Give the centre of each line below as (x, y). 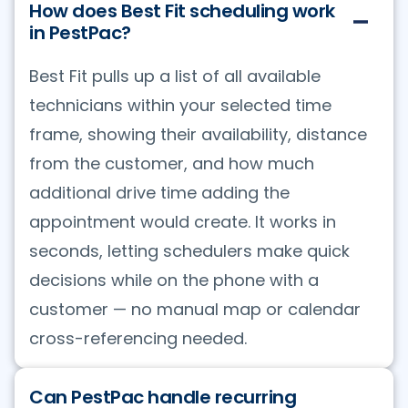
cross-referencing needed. (138, 338)
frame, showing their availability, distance (198, 134)
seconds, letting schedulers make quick (189, 250)
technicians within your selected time (180, 105)
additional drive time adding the (159, 192)
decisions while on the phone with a (174, 280)
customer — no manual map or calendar (195, 309)
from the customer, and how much (172, 163)
